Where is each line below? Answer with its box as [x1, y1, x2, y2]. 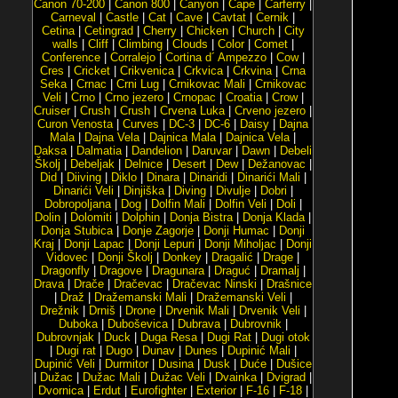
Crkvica [184, 64, 223, 77]
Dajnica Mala [149, 131, 216, 144]
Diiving [66, 171, 101, 184]
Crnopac [172, 91, 216, 104]
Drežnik [39, 304, 79, 317]
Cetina [41, 24, 75, 37]
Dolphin [122, 211, 160, 224]
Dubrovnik [229, 317, 282, 330]
